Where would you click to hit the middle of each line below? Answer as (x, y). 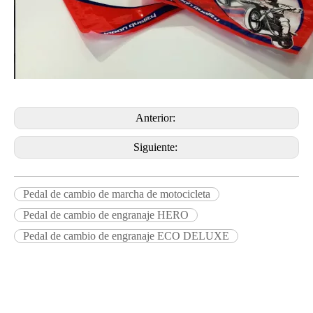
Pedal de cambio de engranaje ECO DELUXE (126, 236)
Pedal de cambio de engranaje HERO (106, 215)
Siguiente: (156, 147)
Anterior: (156, 118)
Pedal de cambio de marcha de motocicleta (117, 194)
